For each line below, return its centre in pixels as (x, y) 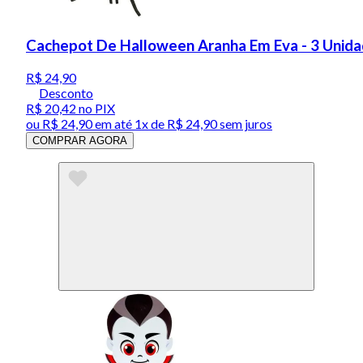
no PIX (96, 109)
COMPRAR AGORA (80, 141)
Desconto (66, 93)
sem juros (245, 124)
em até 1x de (128, 124)
